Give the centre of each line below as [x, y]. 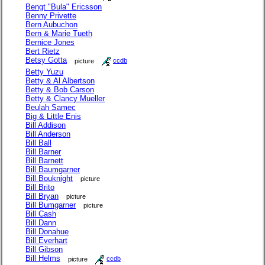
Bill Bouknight [49, 178]
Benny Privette [51, 15]
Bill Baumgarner [53, 169]
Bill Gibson [44, 249]
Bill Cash [41, 214]
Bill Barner [43, 151]
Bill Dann [41, 222]
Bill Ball [38, 143]
